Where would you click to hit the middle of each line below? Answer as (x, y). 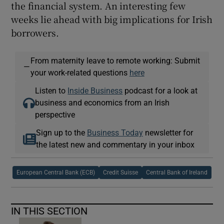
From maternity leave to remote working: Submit (115, 60)
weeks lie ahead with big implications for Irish (112, 19)
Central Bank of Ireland (177, 172)
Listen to (51, 90)
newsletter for (168, 132)
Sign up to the (61, 132)
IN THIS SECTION (49, 211)
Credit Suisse (120, 172)
